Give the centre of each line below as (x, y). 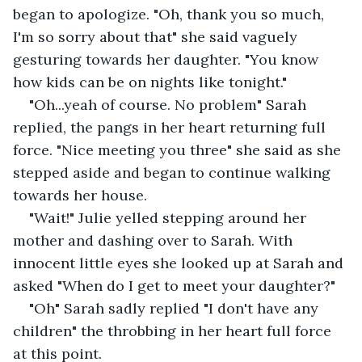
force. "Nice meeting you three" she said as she (179, 149)
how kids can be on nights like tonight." (150, 82)
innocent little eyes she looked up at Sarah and (180, 263)
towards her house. (80, 195)
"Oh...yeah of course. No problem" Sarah (170, 104)
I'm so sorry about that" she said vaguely (157, 36)
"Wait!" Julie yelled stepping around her (170, 217)
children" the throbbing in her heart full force (174, 330)
